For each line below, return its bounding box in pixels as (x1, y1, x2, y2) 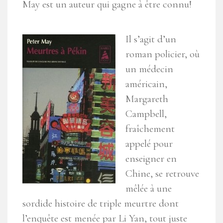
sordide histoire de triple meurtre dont (22, 197, 179, 210)
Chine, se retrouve (125, 167, 199, 180)
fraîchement (125, 122, 175, 135)
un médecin (125, 63, 173, 76)
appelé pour (125, 137, 173, 150)
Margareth (125, 93, 168, 106)
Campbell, (125, 108, 167, 120)
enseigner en (125, 152, 177, 165)
